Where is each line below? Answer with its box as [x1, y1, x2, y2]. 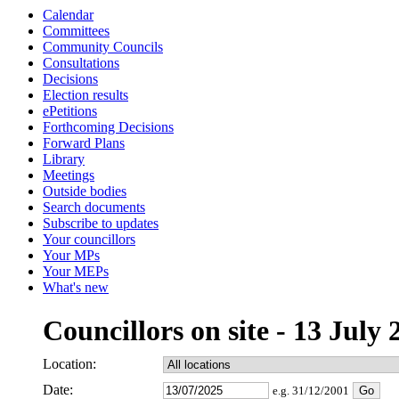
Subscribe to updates [43, 216, 159, 231]
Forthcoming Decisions [43, 119, 174, 134]
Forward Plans [43, 135, 125, 151]
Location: [43, 356, 96, 372]
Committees [43, 23, 110, 38]
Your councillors [43, 232, 135, 247]
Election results [43, 87, 128, 102]
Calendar [43, 7, 94, 22]
